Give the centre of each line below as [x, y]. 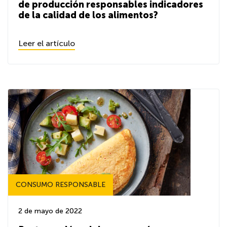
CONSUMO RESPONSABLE [61, 185]
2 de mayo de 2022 [50, 211]
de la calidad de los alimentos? [88, 15]
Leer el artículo [47, 43]
